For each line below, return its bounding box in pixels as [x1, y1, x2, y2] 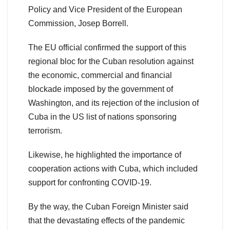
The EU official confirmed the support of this [28, 43, 186, 52]
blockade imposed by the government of [28, 85, 173, 94]
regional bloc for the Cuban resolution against [28, 57, 194, 66]
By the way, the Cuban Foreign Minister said [28, 202, 188, 212]
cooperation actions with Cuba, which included [28, 164, 198, 174]
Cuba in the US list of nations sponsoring [28, 112, 177, 122]
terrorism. [28, 126, 62, 136]
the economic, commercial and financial [28, 71, 172, 80]
